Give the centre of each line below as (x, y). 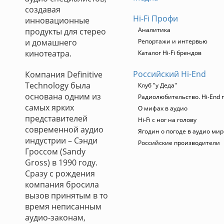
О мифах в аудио (163, 108)
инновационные (57, 20)
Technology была (58, 85)
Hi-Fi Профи (155, 18)
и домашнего (51, 42)
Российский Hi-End (169, 74)
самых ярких (49, 107)
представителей (56, 118)
